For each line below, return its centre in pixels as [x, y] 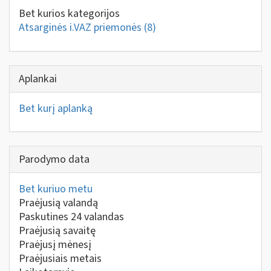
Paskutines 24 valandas [71, 217]
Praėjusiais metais [60, 259]
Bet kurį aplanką [56, 108]
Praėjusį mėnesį [55, 245]
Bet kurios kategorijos [69, 14]
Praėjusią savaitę [57, 231]
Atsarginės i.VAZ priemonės [81, 28]
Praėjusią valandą [58, 203]
